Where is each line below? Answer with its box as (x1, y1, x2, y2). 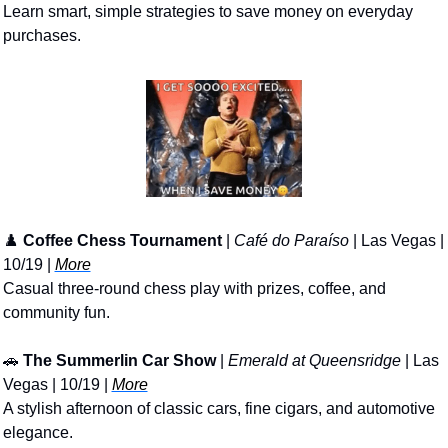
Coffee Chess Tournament (22, 231, 222, 249)
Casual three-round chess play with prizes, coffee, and (2, 279, 386, 297)
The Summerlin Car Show (22, 351, 216, 369)
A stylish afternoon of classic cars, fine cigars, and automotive (2, 399, 435, 417)
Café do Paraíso (233, 231, 349, 249)
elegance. (2, 423, 73, 441)
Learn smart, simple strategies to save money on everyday (2, 2, 413, 20)
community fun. (2, 303, 110, 321)
